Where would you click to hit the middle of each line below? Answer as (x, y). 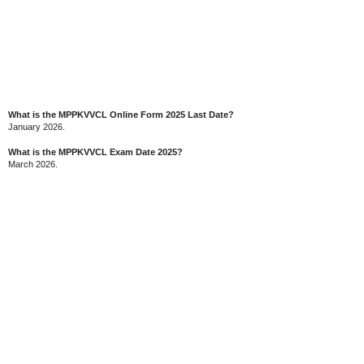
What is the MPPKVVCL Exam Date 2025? (95, 152)
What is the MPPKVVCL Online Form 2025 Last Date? (121, 114)
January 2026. (37, 126)
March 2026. (33, 164)
